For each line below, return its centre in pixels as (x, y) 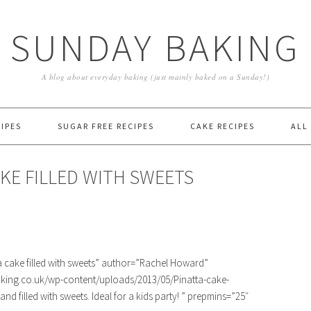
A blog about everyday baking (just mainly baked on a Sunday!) (155, 77)
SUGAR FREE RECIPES (106, 126)
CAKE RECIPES (222, 126)
